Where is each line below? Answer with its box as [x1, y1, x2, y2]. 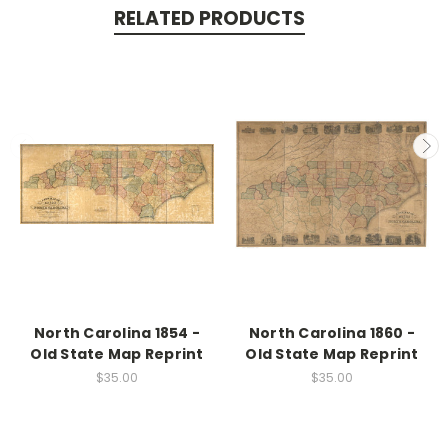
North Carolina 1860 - [248, 322, 416, 343]
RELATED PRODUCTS [113, 4, 305, 32]
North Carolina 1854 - [33, 322, 201, 343]
